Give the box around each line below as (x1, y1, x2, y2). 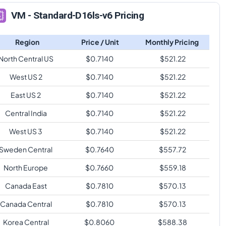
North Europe (4, 162, 48, 172)
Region (15, 37, 39, 46)
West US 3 (9, 126, 42, 136)
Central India (5, 108, 47, 118)
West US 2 (9, 72, 42, 81)
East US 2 (11, 90, 41, 99)
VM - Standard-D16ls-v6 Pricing (11, 10, 144, 22)
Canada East (5, 181, 47, 190)
